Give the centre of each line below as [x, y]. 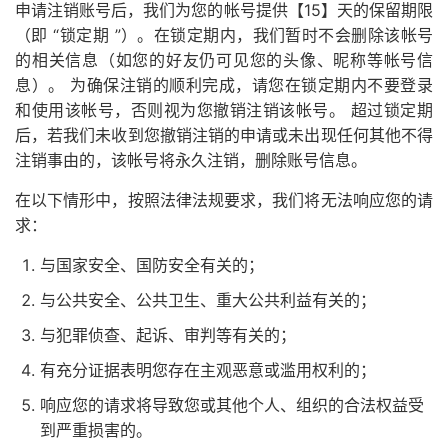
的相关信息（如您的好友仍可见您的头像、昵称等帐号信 [224, 60]
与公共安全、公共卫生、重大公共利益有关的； [208, 300]
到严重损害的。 [96, 430]
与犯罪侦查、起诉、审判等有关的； [168, 335]
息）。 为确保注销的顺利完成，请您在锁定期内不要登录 [224, 85]
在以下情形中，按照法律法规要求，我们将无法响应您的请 [224, 200]
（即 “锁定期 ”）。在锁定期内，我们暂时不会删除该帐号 [224, 35]
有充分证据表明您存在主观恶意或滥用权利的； [208, 370]
